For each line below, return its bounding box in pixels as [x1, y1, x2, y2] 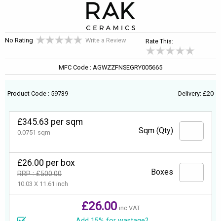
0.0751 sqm [17, 129, 50, 137]
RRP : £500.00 [17, 170, 62, 179]
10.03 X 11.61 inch [17, 180, 68, 188]
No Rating [5, 37, 33, 44]
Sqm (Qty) [139, 126, 173, 136]
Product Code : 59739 [7, 90, 69, 98]
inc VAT [118, 204, 140, 212]
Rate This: [146, 37, 174, 45]
